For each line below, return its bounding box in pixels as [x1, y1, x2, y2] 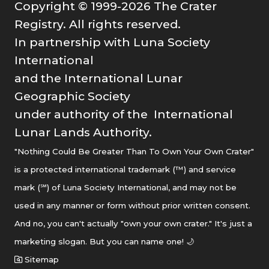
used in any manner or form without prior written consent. [14, 200, 250, 210]
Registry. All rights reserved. [14, 16, 181, 31]
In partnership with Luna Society [14, 34, 210, 49]
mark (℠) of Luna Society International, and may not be [14, 182, 237, 192]
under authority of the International [14, 106, 233, 121]
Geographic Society [14, 88, 130, 103]
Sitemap [22, 254, 59, 264]
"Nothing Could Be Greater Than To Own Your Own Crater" [14, 146, 254, 156]
